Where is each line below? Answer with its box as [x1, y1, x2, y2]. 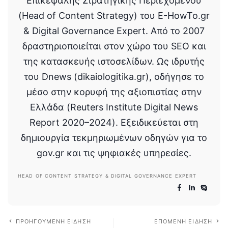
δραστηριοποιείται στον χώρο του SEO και [22, 41, 206, 52]
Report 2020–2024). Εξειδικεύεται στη [30, 117, 198, 128]
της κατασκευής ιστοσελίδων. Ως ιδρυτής [23, 56, 205, 67]
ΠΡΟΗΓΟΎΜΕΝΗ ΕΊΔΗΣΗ [16, 218, 91, 225]
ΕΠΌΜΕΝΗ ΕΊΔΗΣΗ [154, 218, 212, 225]
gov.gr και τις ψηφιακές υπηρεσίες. [37, 148, 191, 159]
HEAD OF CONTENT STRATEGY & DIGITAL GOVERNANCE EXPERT [18, 173, 197, 179]
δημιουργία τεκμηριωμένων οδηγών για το [21, 132, 207, 144]
